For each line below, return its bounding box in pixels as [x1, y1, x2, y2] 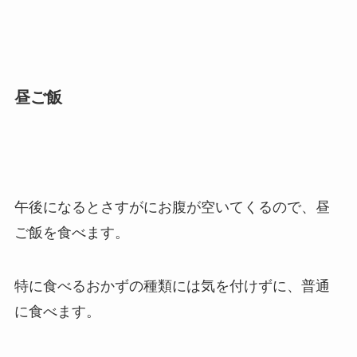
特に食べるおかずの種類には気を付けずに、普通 [14, 278, 330, 295]
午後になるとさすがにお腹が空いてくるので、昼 [14, 198, 330, 215]
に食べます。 [14, 304, 100, 320]
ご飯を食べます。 [14, 224, 129, 241]
